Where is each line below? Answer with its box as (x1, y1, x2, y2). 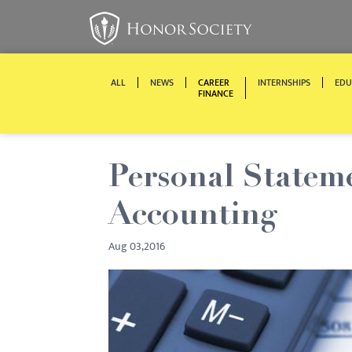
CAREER (198, 75, 229, 90)
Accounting (108, 201, 277, 233)
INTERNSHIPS (258, 75, 310, 90)
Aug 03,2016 (108, 237, 165, 255)
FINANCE (198, 86, 233, 101)
